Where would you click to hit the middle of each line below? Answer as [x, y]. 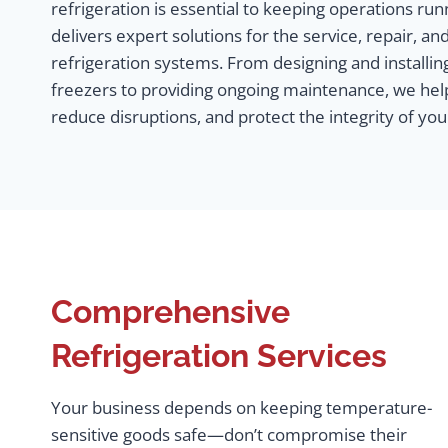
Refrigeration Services [219, 355]
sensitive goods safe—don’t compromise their [229, 434]
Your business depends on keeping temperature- [241, 407]
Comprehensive [170, 311]
